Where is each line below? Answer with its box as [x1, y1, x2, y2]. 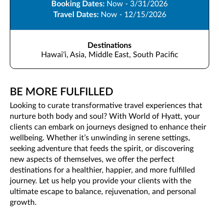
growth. [10, 198, 37, 206]
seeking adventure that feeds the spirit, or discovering [10, 144, 194, 153]
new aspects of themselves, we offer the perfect [10, 155, 175, 163]
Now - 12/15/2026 [100, 10, 166, 19]
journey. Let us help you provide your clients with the [10, 176, 191, 185]
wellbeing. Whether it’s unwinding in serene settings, [10, 133, 190, 142]
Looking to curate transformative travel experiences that [10, 101, 202, 109]
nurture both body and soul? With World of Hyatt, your [10, 112, 200, 120]
